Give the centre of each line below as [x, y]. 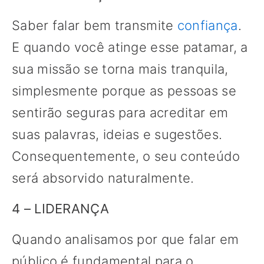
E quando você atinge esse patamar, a [130, 47]
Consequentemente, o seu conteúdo [126, 156]
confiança [207, 26]
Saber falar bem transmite [95, 26]
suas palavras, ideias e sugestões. [117, 135]
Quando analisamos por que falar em [126, 240]
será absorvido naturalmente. [103, 178]
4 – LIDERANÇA [60, 209]
